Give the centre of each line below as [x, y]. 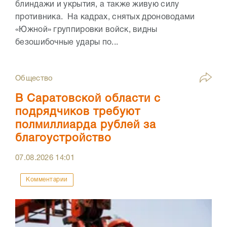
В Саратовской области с [88, 99]
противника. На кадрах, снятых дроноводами [105, 17]
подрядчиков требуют [78, 112]
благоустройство [63, 138]
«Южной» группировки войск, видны [86, 30]
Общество [34, 78]
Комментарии [47, 179]
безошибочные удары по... [67, 42]
